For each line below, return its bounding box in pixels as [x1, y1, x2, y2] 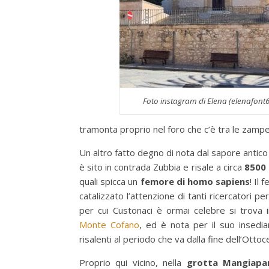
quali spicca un [79, 175, 141, 188]
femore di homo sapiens [140, 175, 250, 188]
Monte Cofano [79, 219, 139, 231]
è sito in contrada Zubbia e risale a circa [79, 161, 244, 174]
